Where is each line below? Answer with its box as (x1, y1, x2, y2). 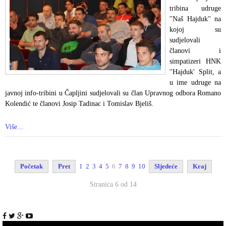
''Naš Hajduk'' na (169, 15, 221, 23)
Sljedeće (154, 163, 178, 171)
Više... (5, 123, 23, 131)
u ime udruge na (169, 79, 221, 87)
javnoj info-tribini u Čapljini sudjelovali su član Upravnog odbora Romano (5, 89, 221, 97)
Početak (20, 163, 43, 171)
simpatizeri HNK (169, 58, 221, 66)
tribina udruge (169, 5, 221, 13)
